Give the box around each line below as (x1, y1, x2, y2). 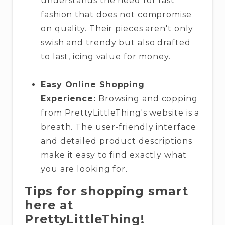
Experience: (41, 93, 96, 103)
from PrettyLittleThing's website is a (41, 107, 200, 118)
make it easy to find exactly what (41, 150, 187, 160)
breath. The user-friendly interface (41, 122, 196, 132)
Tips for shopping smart (25, 183, 188, 198)
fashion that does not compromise (41, 9, 192, 19)
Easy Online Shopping (41, 79, 145, 89)
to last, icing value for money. (41, 51, 171, 61)
